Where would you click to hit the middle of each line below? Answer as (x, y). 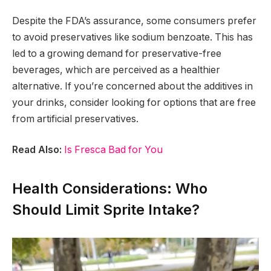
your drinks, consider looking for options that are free (134, 102)
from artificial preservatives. (75, 119)
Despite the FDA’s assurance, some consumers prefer (134, 21)
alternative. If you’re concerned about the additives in (132, 86)
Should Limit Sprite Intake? (106, 209)
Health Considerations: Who (110, 188)
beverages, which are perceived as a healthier (116, 70)
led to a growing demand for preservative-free (117, 53)
